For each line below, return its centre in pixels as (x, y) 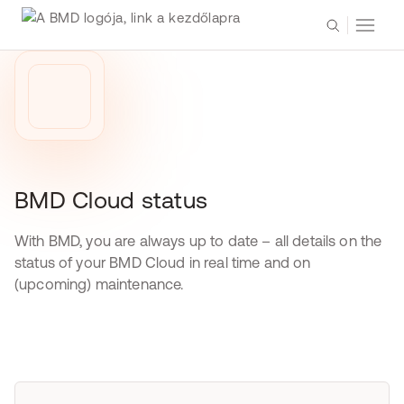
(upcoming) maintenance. (99, 284)
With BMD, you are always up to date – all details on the (198, 241)
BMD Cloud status (111, 200)
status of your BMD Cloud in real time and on (163, 262)
